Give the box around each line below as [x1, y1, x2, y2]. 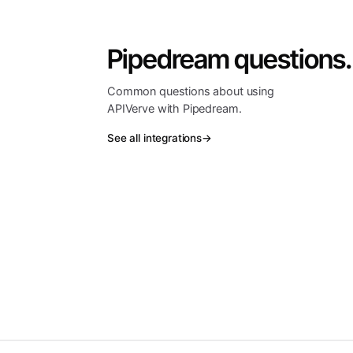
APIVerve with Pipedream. [107, 102, 242, 116]
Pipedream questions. [107, 43, 351, 75]
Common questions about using [107, 84, 274, 98]
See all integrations [107, 132, 202, 144]
